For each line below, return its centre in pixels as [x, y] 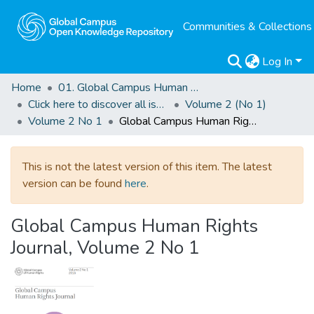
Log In [278, 62]
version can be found [74, 184]
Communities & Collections [247, 27]
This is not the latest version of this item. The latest [147, 167]
